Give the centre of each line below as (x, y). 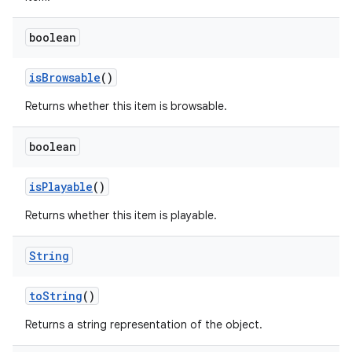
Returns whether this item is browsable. (126, 106)
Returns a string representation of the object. (144, 324)
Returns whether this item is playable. (121, 215)
